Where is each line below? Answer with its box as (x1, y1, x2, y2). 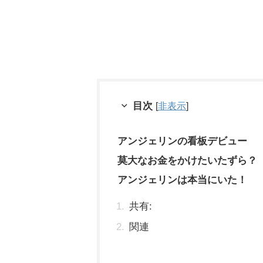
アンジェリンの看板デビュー (117, 136, 247, 147)
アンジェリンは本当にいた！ (117, 174, 247, 186)
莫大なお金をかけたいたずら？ (117, 155, 257, 166)
